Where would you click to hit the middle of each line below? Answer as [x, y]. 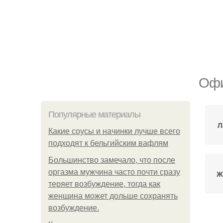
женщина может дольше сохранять [113, 196]
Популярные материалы [94, 114]
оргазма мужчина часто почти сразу [114, 172]
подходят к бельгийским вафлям [108, 143]
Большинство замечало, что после [112, 160]
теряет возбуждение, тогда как [104, 184]
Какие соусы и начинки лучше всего [114, 131]
